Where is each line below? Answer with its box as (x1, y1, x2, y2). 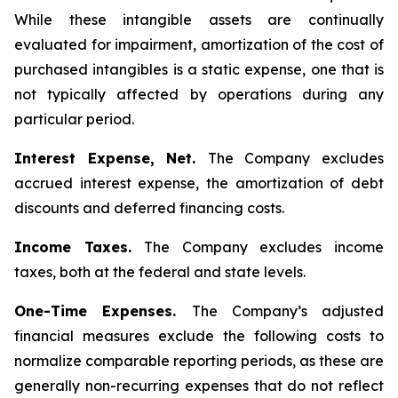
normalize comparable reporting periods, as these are (14, 352, 384, 370)
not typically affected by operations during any (14, 85, 384, 103)
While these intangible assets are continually (14, 11, 384, 28)
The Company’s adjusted (191, 302, 384, 320)
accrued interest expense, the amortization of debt (14, 174, 384, 192)
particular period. (14, 110, 134, 128)
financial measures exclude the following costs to (14, 327, 384, 345)
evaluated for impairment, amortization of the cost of (14, 36, 384, 53)
